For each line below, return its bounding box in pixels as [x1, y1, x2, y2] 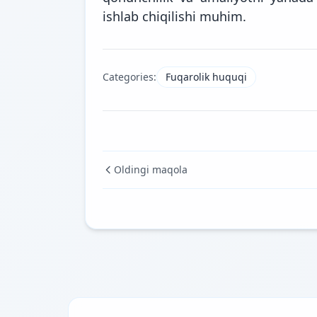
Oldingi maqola [114, 162, 188, 176]
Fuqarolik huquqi [166, 69, 247, 83]
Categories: [103, 69, 156, 83]
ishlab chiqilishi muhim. [103, 7, 246, 25]
